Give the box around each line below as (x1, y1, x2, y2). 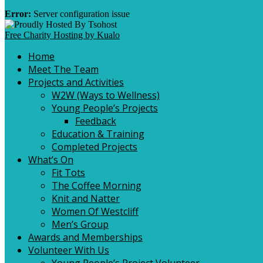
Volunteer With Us (28, 243, 109, 257)
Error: (5, 8, 31, 19)
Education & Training (52, 127, 144, 140)
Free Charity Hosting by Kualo (5, 29, 120, 40)
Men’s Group (52, 217, 109, 231)
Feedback (75, 114, 116, 127)
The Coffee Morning (52, 178, 141, 192)
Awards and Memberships (28, 230, 143, 244)
